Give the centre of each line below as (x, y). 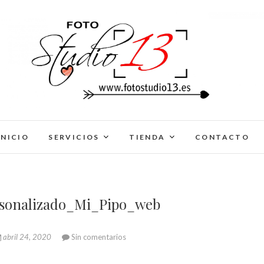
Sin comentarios (98, 237)
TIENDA (147, 137)
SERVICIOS (74, 137)
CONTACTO (222, 137)
